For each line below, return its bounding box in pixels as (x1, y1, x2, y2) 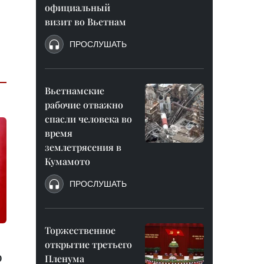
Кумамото (45, 155, 90, 167)
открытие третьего (45, 238, 132, 250)
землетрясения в (45, 141, 121, 153)
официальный (45, 1, 110, 14)
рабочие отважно (45, 98, 123, 111)
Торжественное (45, 224, 115, 236)
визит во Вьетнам (45, 15, 126, 28)
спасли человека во (45, 113, 132, 125)
